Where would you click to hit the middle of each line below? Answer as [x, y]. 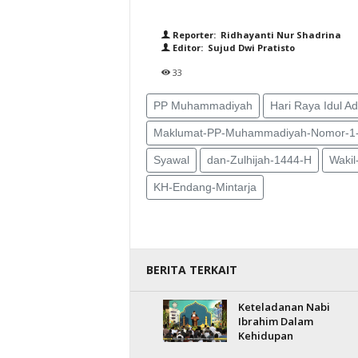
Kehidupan [265, 336]
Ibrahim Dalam [275, 321]
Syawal [171, 160]
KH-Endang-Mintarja [205, 187]
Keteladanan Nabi [284, 307]
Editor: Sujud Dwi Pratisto [232, 48]
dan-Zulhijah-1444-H [259, 160]
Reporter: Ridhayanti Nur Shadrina [255, 35]
